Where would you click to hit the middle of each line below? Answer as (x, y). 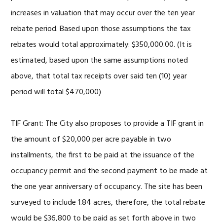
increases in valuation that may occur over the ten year (103, 13)
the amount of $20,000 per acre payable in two (91, 140)
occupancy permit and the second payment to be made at (110, 171)
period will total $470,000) (56, 92)
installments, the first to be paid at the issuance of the (103, 155)
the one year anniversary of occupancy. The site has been (107, 187)
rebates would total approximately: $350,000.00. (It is (102, 45)
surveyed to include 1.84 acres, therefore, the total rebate (108, 203)
